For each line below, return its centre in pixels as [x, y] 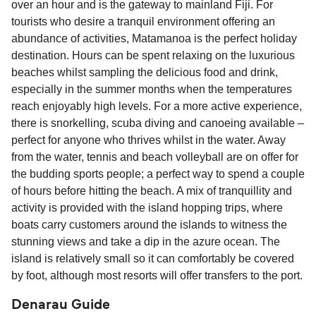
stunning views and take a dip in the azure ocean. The [146, 242]
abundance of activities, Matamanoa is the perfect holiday [154, 39]
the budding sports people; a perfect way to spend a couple [158, 174]
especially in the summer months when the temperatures [152, 90]
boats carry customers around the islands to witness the [149, 225]
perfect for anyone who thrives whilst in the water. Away [148, 140]
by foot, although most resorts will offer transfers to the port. [157, 276]
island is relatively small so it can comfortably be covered [153, 259]
